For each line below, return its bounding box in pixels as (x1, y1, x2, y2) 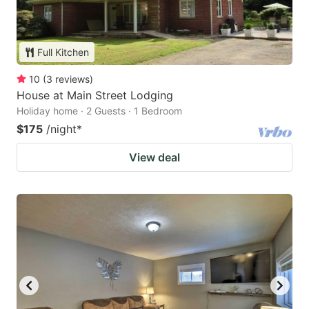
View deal (129, 150, 180, 165)
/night (46, 122, 77, 137)
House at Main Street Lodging (17, 88, 173, 103)
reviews (55, 73, 90, 86)
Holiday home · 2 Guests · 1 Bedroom (17, 105, 182, 117)
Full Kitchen (37, 46, 89, 59)
